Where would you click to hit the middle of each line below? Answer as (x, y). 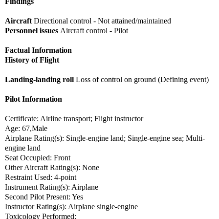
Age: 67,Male (26, 128)
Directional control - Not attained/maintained (102, 21)
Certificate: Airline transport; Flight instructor (74, 118)
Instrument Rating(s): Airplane (52, 187)
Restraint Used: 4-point (41, 177)
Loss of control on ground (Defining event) (142, 79)
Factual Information (38, 50)
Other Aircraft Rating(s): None (53, 167)
